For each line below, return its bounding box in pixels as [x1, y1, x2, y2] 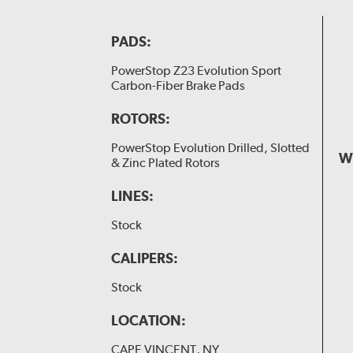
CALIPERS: [110, 250, 178, 267]
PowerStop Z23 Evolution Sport [110, 63, 281, 79]
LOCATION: [110, 312, 186, 329]
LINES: [110, 188, 154, 205]
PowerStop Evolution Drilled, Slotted [110, 140, 310, 156]
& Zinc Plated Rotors [110, 155, 220, 171]
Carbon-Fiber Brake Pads [110, 78, 245, 94]
